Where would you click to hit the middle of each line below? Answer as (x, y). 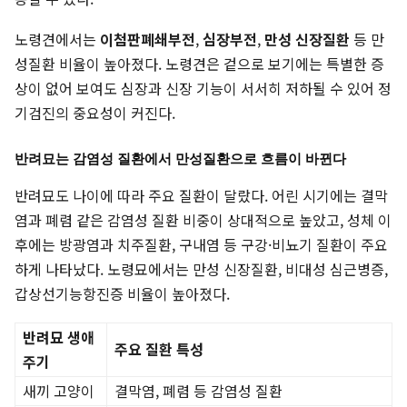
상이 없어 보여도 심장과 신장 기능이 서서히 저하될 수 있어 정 (203, 89)
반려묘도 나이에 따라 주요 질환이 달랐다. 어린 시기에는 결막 (201, 196)
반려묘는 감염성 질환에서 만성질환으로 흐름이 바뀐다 (180, 159)
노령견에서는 (57, 40)
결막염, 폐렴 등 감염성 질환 (199, 391)
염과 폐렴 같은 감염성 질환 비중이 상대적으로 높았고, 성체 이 (203, 220)
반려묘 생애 (59, 338)
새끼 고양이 (59, 391)
